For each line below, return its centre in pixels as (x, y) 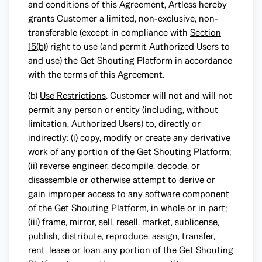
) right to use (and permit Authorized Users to (138, 46)
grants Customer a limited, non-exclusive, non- (123, 18)
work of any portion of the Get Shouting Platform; (130, 152)
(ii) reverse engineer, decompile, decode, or (114, 166)
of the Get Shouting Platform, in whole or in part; (128, 208)
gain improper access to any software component (129, 194)
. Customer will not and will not (169, 96)
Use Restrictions (73, 96)
